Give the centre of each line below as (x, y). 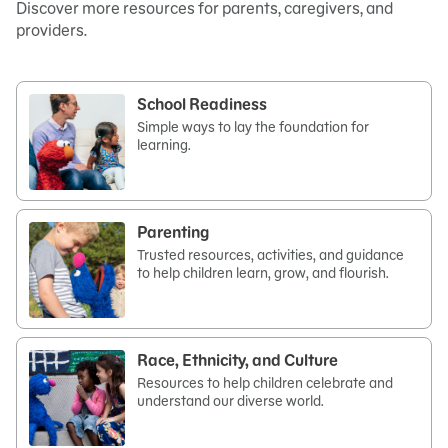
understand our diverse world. (230, 401)
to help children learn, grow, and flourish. (263, 273)
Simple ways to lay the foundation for (253, 127)
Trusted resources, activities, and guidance (270, 255)
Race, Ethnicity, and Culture (237, 360)
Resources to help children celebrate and (265, 383)
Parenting (173, 232)
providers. (51, 30)
